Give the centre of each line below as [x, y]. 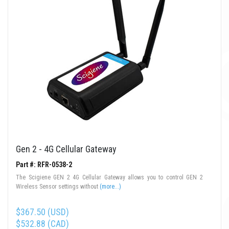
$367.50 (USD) [42, 212]
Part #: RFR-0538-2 [44, 165]
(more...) [110, 187]
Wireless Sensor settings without [58, 187]
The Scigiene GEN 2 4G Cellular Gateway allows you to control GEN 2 [109, 178]
